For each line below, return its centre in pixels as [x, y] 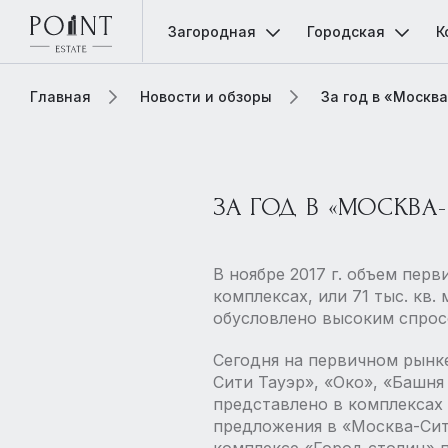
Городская [346, 31]
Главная [60, 96]
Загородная [212, 31]
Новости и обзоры [206, 96]
